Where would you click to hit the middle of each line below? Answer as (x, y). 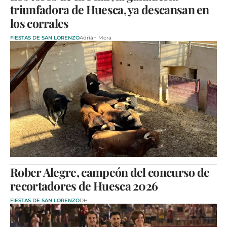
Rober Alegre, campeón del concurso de (110, 172)
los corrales (40, 23)
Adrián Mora (96, 37)
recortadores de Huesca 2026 (84, 186)
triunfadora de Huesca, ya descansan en (110, 9)
